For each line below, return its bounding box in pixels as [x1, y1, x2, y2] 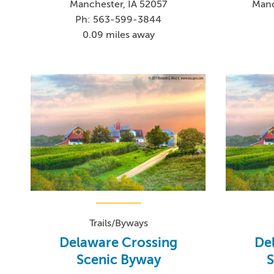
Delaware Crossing [59, 235, 178, 251]
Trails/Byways [89, 218, 148, 229]
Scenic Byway [76, 252, 161, 268]
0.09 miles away [82, 29, 155, 40]
